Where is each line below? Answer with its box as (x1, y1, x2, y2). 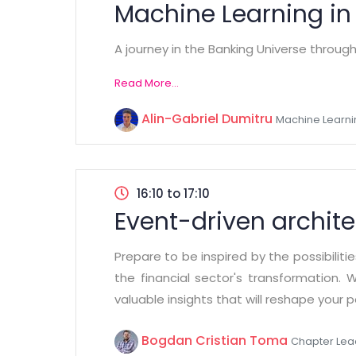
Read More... (114, 75, 179, 91)
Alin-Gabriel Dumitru (141, 110, 273, 128)
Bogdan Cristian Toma (141, 331, 288, 350)
